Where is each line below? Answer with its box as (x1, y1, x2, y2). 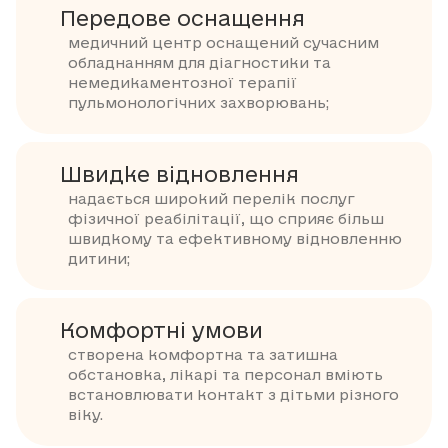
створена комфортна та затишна (68, 349, 338, 363)
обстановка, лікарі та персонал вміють (68, 369, 383, 383)
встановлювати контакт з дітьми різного (68, 389, 399, 403)
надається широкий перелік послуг (68, 193, 355, 207)
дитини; (68, 253, 130, 267)
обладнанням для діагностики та (68, 57, 331, 71)
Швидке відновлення (60, 166, 299, 186)
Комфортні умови (60, 322, 263, 342)
